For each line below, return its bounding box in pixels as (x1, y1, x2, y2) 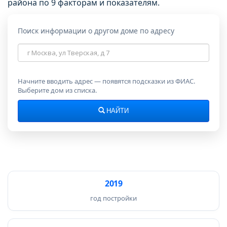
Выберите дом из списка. (18, 86, 97, 95)
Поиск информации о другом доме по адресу (18, 26, 174, 35)
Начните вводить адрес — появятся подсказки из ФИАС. (18, 77, 195, 86)
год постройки (90, 194, 137, 203)
